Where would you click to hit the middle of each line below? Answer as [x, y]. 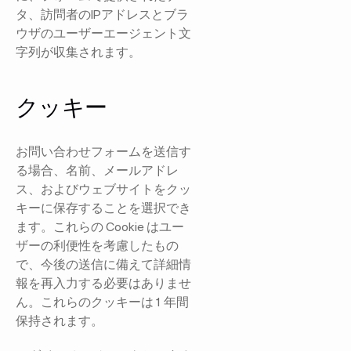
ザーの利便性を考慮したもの [98, 245]
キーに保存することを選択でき [104, 207]
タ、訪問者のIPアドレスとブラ [103, 14]
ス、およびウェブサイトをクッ [104, 188]
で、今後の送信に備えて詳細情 [104, 264]
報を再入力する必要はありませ [104, 282]
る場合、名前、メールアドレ [98, 170]
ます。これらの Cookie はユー [100, 226]
